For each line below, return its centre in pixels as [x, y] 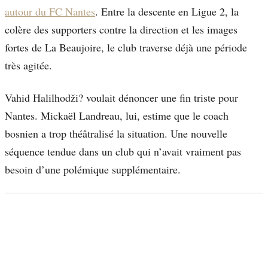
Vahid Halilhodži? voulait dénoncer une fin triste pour [121, 98]
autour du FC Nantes [50, 12]
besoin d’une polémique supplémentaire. [93, 170]
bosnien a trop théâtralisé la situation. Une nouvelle [116, 134]
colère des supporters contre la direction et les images [121, 30]
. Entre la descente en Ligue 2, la [167, 12]
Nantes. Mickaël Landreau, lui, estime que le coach [117, 116]
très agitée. [28, 66]
